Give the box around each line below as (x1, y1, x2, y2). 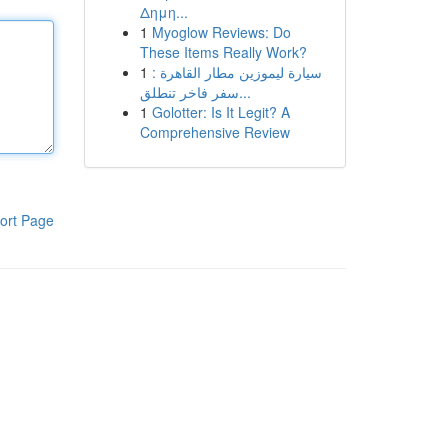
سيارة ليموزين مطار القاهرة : (151, 62, 322, 82)
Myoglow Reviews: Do (151, 22, 291, 42)
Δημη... (139, 2, 188, 22)
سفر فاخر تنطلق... (238, 82, 251, 102)
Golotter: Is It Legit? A (151, 102, 290, 122)
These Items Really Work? (139, 42, 307, 62)
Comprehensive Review (139, 122, 290, 142)
